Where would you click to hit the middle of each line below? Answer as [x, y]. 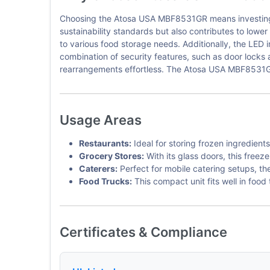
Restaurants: [105, 143]
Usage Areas [100, 120]
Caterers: [98, 168]
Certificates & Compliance [143, 232]
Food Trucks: [105, 181]
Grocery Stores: [111, 156]
